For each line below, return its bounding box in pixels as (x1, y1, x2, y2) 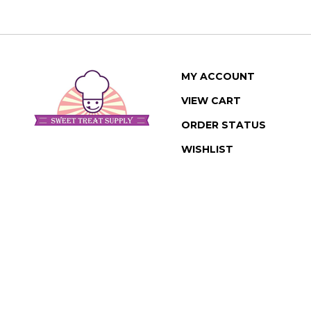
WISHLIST (181, 128, 234, 141)
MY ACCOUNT (181, 56, 255, 68)
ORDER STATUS (181, 104, 267, 117)
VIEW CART (181, 80, 242, 92)
